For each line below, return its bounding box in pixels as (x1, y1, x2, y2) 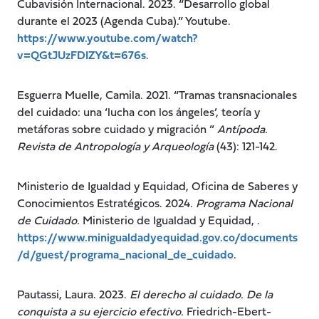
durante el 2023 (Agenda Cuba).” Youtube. (17, 16, 231, 28)
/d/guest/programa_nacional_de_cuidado (17, 249, 234, 261)
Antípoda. (217, 124, 268, 136)
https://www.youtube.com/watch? (17, 33, 198, 45)
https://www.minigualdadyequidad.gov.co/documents (17, 232, 298, 244)
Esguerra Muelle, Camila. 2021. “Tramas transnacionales (17, 90, 297, 102)
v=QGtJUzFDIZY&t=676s (17, 50, 146, 62)
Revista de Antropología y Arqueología (17, 141, 214, 153)
